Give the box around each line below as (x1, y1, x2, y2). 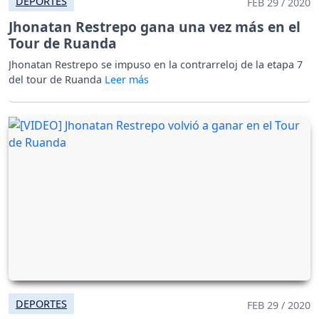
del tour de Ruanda (9, 72, 105, 86)
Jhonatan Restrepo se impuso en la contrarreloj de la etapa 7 (9, 57, 303, 71)
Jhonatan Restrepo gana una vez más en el (9, 16, 300, 36)
